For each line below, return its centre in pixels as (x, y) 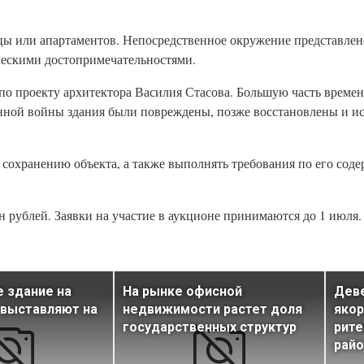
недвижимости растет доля (212, 310)
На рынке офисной (182, 292)
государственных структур (210, 327)
